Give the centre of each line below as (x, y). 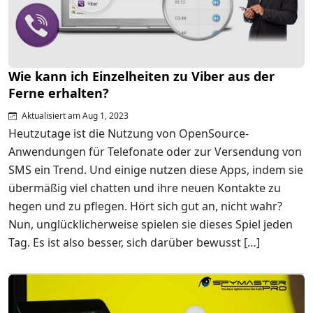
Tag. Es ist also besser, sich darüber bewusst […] (134, 243)
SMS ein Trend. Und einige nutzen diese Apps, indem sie (156, 170)
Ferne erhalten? (59, 93)
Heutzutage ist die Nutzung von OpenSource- (129, 134)
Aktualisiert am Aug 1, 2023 (74, 116)
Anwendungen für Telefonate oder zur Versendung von (155, 152)
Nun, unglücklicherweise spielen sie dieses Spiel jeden (151, 225)
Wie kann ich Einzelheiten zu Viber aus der (141, 77)
